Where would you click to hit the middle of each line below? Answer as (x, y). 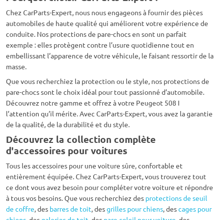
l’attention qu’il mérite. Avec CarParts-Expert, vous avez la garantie (109, 114)
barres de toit (70, 209)
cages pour (195, 209)
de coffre (20, 209)
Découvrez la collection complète (81, 139)
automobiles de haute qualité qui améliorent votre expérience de (107, 23)
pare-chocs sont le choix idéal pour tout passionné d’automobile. (105, 92)
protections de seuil (176, 198)
